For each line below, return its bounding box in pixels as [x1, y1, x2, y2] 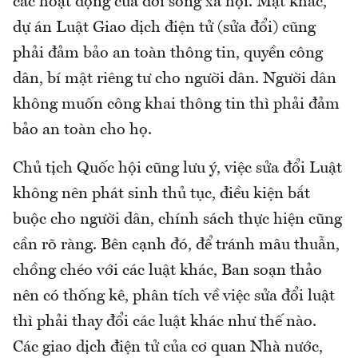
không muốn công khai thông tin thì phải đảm [13, 96, 340, 113]
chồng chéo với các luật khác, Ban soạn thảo [13, 262, 322, 279]
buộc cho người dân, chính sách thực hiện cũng [13, 211, 342, 228]
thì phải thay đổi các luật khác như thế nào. [13, 313, 316, 330]
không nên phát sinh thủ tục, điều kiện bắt [13, 185, 310, 202]
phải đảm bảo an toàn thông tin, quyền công [13, 45, 323, 62]
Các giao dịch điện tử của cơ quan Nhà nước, [13, 339, 323, 356]
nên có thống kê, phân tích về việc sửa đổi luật [13, 288, 335, 304]
